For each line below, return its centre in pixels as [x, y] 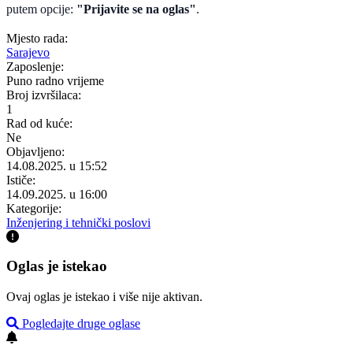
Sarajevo [28, 53]
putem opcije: [41, 9]
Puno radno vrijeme [55, 81]
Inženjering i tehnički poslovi [78, 223]
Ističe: [21, 180]
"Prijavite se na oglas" [136, 9]
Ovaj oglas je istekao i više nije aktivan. [104, 296]
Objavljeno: [35, 152]
